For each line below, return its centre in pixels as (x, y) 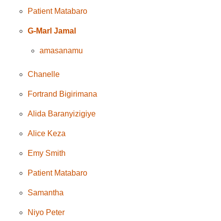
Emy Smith (47, 153)
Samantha (46, 192)
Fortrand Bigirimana (63, 94)
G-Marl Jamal (52, 31)
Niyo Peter (46, 212)
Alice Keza (47, 133)
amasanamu (61, 50)
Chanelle (44, 74)
